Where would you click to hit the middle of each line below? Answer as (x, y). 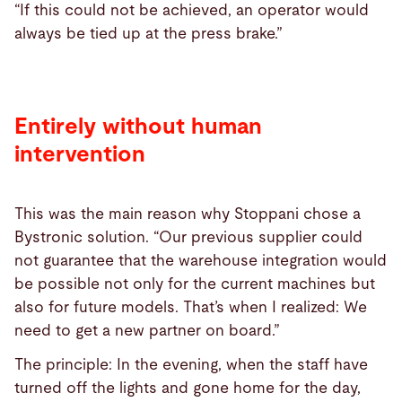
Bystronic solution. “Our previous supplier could (188, 237)
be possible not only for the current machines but (195, 284)
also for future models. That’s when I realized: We (191, 307)
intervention (80, 155)
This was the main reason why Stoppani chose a (188, 214)
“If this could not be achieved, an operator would (192, 11)
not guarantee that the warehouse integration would (201, 260)
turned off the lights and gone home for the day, (188, 389)
